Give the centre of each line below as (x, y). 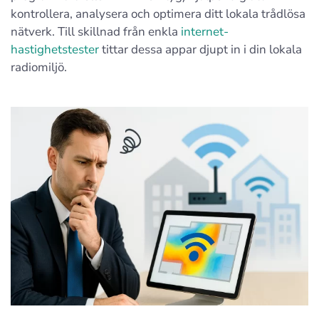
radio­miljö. (39, 67)
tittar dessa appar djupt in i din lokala (200, 49)
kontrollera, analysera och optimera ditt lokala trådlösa (158, 14)
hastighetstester (55, 49)
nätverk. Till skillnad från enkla (96, 32)
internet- (205, 32)
